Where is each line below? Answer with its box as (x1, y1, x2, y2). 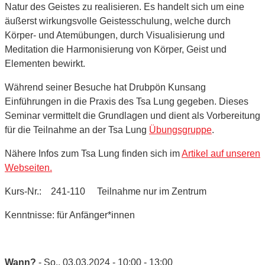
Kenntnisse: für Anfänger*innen (5, 209, 135, 220)
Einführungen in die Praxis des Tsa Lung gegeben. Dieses (5, 96, 248, 106)
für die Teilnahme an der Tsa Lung (5, 124, 149, 135)
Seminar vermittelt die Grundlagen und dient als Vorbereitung (5, 110, 260, 121)
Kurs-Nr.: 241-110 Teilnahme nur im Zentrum (5, 186, 206, 196)
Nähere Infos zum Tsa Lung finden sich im (5, 148, 182, 159)
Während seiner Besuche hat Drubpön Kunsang (5, 82, 206, 92)
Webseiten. (5, 162, 52, 173)
